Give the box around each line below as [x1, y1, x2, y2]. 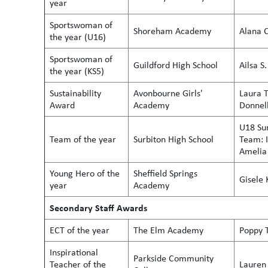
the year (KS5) [50, 65, 106, 77]
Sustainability [50, 87, 101, 99]
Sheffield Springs [133, 167, 197, 179]
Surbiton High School [133, 133, 214, 145]
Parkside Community [133, 252, 214, 264]
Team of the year [50, 133, 116, 145]
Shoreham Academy [133, 25, 211, 37]
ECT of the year [50, 224, 109, 236]
